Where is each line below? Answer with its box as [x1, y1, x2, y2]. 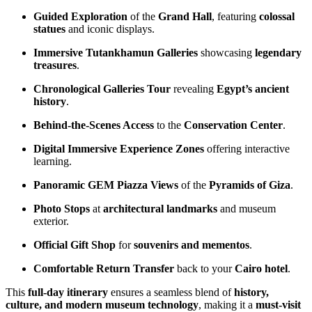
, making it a [198, 298, 256, 311]
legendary [255, 46, 302, 58]
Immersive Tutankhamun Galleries [33, 46, 198, 58]
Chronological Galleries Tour [33, 82, 171, 95]
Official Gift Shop [33, 238, 116, 251]
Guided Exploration [33, 10, 127, 22]
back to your [174, 262, 235, 274]
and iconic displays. [65, 22, 155, 35]
